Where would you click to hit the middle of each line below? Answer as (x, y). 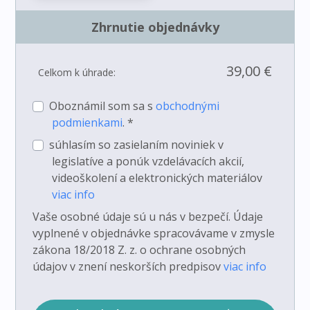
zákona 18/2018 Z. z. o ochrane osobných (139, 250)
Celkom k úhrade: (77, 73)
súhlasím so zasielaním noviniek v (137, 145)
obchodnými (188, 106)
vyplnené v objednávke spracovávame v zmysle (154, 234)
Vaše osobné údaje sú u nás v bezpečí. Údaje (148, 217)
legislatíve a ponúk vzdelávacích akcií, (148, 162)
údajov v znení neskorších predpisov (128, 267)
